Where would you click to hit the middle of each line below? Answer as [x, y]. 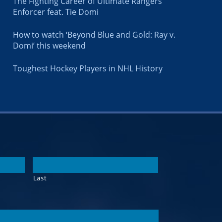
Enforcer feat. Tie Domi [56, 12]
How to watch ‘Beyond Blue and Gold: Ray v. [94, 34]
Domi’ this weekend [49, 45]
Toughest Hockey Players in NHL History [88, 68]
